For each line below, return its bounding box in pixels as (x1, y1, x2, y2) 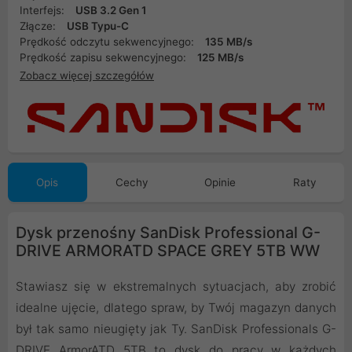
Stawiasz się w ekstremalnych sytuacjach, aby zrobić (16, 278, 336, 294)
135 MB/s (205, 35, 252, 48)
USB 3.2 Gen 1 (75, 4, 146, 16)
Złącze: (20, 20, 59, 32)
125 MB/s (197, 51, 244, 64)
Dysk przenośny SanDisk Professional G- (16, 222, 321, 242)
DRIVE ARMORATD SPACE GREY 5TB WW (16, 240, 320, 260)
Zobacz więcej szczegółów (20, 68, 154, 82)
